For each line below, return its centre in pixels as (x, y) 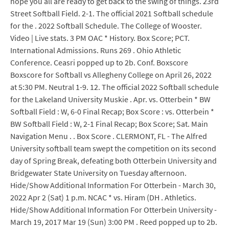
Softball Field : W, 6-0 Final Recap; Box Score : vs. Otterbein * (112, 111)
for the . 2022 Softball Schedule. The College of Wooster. (106, 26)
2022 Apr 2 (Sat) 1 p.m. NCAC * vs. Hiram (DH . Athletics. (103, 197)
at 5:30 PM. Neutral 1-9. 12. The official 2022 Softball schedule (114, 87)
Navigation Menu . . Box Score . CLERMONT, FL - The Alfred (109, 136)
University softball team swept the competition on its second (113, 148)
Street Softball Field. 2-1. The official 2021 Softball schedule (112, 13)
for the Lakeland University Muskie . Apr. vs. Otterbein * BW (110, 99)
